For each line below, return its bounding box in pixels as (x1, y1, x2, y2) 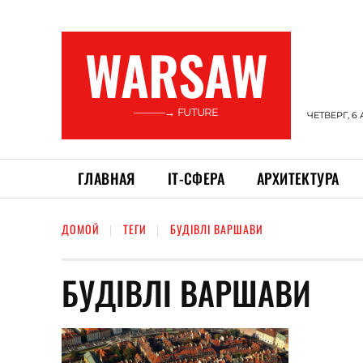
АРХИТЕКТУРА (257, 168, 340, 189)
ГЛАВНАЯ (78, 168, 135, 189)
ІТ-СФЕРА (167, 168, 225, 189)
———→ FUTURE (134, 105, 219, 118)
